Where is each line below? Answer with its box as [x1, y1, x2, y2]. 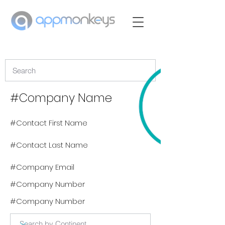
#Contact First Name [10, 118, 87, 128]
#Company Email [10, 162, 74, 172]
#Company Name [10, 90, 112, 106]
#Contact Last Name [10, 140, 88, 150]
